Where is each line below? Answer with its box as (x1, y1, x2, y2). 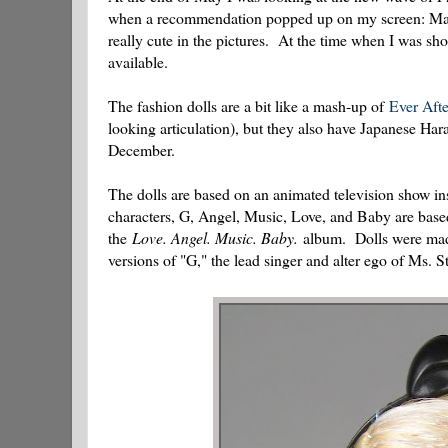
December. (108, 139, 175, 161)
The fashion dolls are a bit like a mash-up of (108, 95, 389, 117)
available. (108, 51, 168, 73)
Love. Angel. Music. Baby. (132, 227, 298, 249)
